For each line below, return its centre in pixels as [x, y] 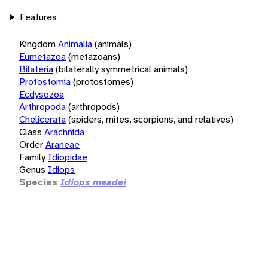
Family [32, 157]
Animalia [75, 44]
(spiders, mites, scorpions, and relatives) [151, 119]
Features [38, 17]
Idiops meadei [93, 182]
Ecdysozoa [42, 94]
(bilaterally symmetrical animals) [122, 69]
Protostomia [45, 81]
